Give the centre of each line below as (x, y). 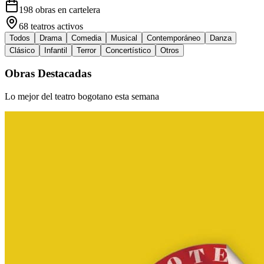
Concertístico (128, 50)
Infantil (56, 50)
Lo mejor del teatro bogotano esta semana (82, 97)
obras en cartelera (67, 9)
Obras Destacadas (48, 74)
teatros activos (56, 26)
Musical (124, 38)
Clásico (22, 50)
